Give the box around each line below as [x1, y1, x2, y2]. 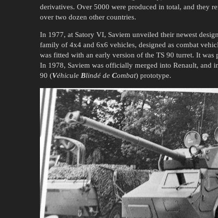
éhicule [57, 71, 81, 79]
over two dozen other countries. [40, 13, 136, 21]
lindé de [86, 71, 112, 79]
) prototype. [136, 71, 171, 79]
